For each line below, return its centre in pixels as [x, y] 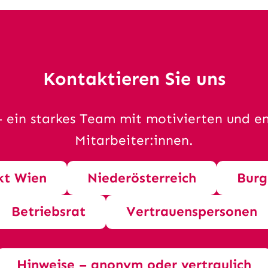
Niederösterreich [141, 178]
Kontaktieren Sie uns [134, 78]
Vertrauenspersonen [191, 212]
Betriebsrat [48, 212]
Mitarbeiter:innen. [134, 141]
